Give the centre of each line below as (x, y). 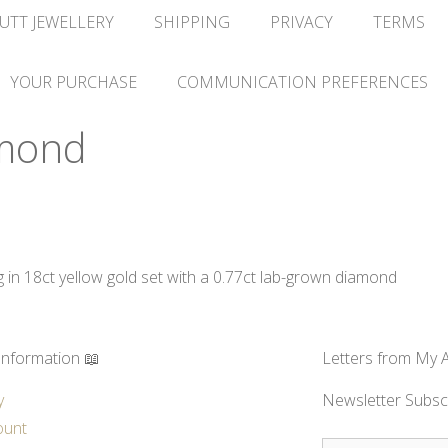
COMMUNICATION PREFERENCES (302, 82)
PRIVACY (301, 22)
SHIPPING (191, 22)
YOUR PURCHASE (73, 82)
